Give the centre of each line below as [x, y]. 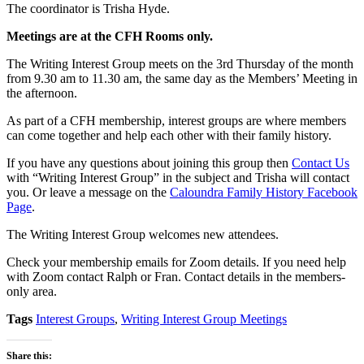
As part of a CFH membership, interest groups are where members [176, 120]
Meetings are [43, 36]
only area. [32, 291]
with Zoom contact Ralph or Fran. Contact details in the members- [176, 276]
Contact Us [321, 162]
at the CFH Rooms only [145, 36]
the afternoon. [42, 93]
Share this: [29, 355]
